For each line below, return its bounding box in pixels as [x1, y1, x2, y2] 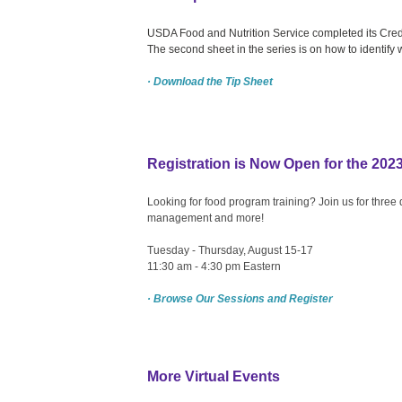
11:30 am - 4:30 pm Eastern [147, 259, 281, 273]
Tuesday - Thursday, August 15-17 [147, 243, 313, 257]
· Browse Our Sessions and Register [147, 292, 333, 305]
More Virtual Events [147, 368, 280, 384]
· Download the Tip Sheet [147, 74, 273, 88]
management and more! [147, 211, 264, 224]
